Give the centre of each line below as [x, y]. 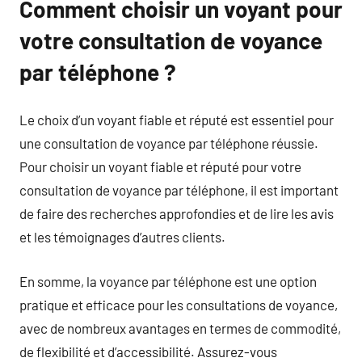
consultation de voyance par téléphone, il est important [179, 190]
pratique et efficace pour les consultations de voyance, [179, 304]
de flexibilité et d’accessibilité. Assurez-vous [148, 351]
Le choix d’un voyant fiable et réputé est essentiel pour [177, 120]
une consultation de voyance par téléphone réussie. [169, 143]
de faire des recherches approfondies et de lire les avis [177, 213]
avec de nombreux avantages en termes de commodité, [180, 328]
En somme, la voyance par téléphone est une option [168, 281]
